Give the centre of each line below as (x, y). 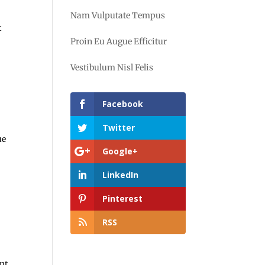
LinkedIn (121, 175)
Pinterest (123, 198)
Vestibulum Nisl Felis (112, 67)
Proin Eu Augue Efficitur (119, 41)
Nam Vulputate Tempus (118, 15)
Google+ (120, 151)
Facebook (123, 104)
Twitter (119, 127)
